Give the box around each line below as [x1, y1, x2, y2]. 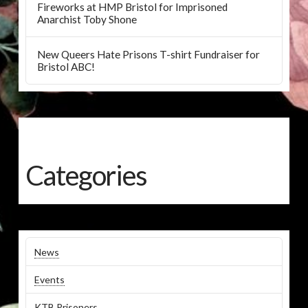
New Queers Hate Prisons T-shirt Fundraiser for [36, 47, 260, 60]
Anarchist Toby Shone [36, 12, 137, 25]
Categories [25, 158, 147, 192]
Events [34, 273, 65, 285]
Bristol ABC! [36, 60, 95, 73]
